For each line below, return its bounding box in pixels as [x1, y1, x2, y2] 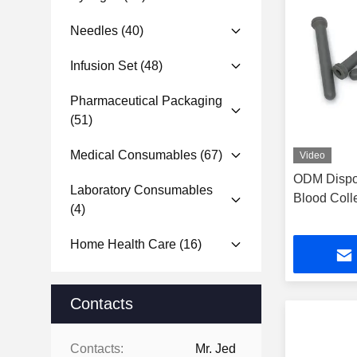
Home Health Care [70, 237, 176, 251]
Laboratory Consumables [70, 183, 213, 197]
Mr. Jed [195, 342, 236, 355]
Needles [70, 24, 118, 37]
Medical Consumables [70, 148, 197, 162]
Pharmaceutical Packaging [70, 94, 222, 108]
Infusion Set [70, 59, 137, 73]
